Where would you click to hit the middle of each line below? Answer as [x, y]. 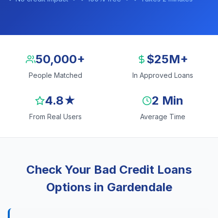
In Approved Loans [163, 75]
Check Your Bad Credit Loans [109, 170]
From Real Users [55, 117]
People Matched [55, 75]
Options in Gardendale [109, 187]
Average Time [163, 117]
